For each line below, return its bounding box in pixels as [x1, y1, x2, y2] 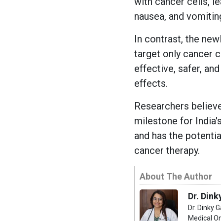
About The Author [140, 171, 212, 182]
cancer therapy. [134, 145, 200, 156]
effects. [134, 77, 168, 89]
